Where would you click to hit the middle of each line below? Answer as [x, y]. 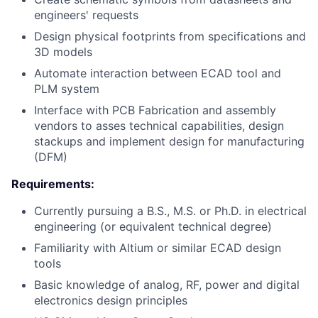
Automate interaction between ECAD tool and [158, 73]
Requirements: [53, 184]
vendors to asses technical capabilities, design [159, 126]
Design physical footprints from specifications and [170, 36]
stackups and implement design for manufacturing [169, 141]
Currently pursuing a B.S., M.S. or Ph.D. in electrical [170, 211]
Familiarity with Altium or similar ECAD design [158, 248]
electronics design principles [111, 300]
